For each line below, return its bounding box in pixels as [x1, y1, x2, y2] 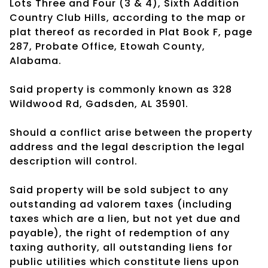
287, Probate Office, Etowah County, [10, 39, 205, 53]
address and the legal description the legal [10, 139, 245, 154]
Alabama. [10, 53, 62, 68]
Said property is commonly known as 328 [10, 82, 232, 96]
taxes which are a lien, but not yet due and [10, 211, 240, 226]
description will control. [10, 154, 138, 168]
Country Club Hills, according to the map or [10, 10, 246, 25]
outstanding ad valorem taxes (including [10, 197, 232, 211]
